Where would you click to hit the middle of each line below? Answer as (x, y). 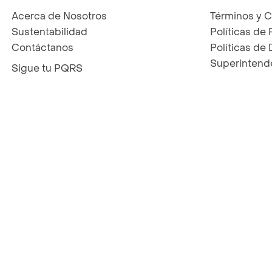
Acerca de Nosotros (59, 16)
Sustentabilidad (49, 32)
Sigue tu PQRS (47, 69)
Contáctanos (42, 48)
